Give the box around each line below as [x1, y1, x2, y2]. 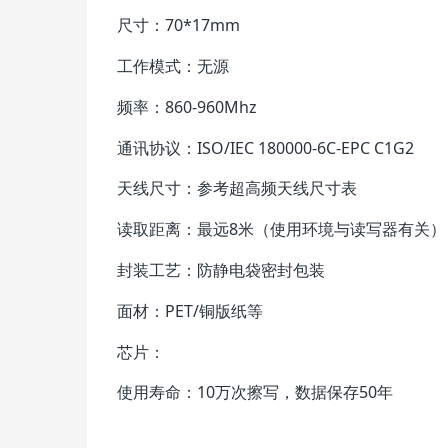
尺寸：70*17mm [117, 14, 240, 37]
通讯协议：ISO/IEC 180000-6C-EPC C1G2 [117, 136, 414, 159]
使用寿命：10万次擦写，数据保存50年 [117, 381, 393, 404]
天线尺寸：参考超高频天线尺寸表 [117, 177, 357, 200]
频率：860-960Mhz [117, 95, 257, 118]
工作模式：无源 [117, 54, 229, 77]
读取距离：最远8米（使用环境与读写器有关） [117, 218, 446, 241]
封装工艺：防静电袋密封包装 [117, 258, 325, 281]
